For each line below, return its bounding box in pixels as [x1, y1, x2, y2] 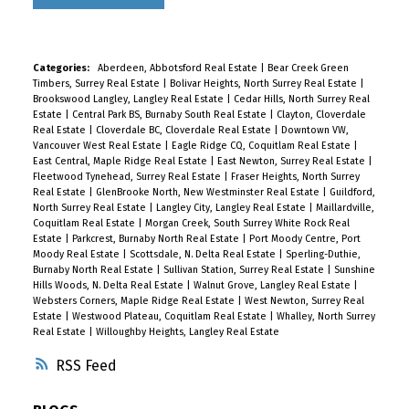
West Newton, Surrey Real [244, 295, 364, 308]
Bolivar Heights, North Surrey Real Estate [169, 78, 360, 90]
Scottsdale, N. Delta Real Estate [129, 248, 278, 261]
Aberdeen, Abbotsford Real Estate [97, 62, 260, 75]
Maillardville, [315, 202, 374, 215]
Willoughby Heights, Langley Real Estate [95, 326, 279, 339]
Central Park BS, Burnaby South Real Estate [71, 109, 269, 121]
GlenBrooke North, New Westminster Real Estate [95, 186, 322, 199]
